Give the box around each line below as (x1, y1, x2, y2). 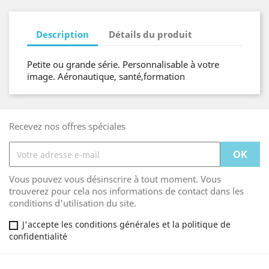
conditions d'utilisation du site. (9, 197, 136, 209)
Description (36, 28, 89, 40)
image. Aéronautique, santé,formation (27, 70, 185, 82)
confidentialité (9, 231, 67, 242)
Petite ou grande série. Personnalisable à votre (27, 58, 219, 70)
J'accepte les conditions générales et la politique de (22, 219, 231, 230)
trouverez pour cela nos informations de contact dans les (9, 185, 244, 197)
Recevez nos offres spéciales (9, 120, 125, 132)
